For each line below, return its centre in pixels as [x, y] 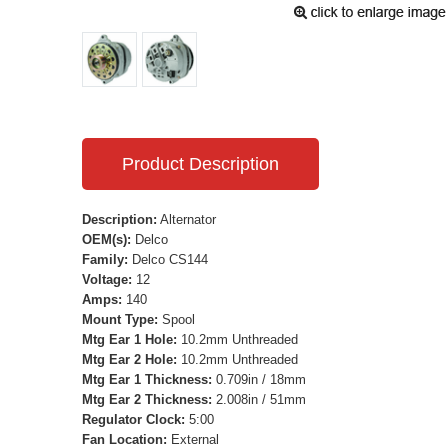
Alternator [186, 219]
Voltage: [107, 279]
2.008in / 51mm [259, 399]
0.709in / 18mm [259, 379]
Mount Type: [120, 319]
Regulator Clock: [133, 419]
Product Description [200, 163]
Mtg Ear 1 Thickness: [147, 379]
